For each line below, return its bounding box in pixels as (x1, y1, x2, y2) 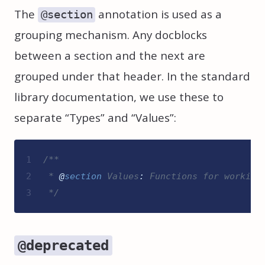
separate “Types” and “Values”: (14, 110, 176, 126)
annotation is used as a (95, 7, 222, 22)
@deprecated (18, 237, 109, 254)
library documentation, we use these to (14, 89, 224, 105)
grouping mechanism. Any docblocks (14, 27, 207, 43)
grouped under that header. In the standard (14, 69, 250, 85)
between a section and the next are (14, 48, 205, 64)
